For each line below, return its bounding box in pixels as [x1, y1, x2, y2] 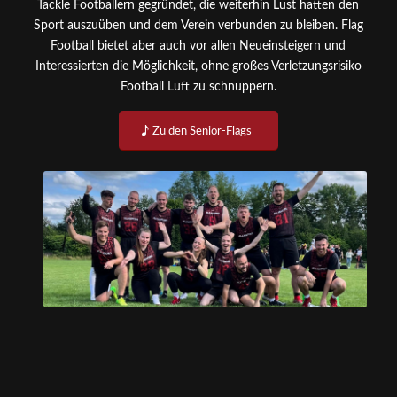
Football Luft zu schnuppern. [120, 81, 276, 93]
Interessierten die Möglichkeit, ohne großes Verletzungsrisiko [35, 60, 362, 73]
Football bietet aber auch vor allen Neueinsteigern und [51, 40, 346, 52]
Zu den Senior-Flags [152, 125, 252, 137]
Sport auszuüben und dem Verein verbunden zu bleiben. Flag [33, 19, 363, 32]
